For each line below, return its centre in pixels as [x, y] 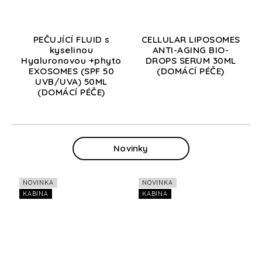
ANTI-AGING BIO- [191, 50]
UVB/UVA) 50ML [71, 81]
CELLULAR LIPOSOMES [191, 39]
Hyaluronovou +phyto [71, 60]
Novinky [131, 148]
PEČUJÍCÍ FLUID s [71, 39]
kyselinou [71, 50]
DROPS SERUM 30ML [191, 60]
